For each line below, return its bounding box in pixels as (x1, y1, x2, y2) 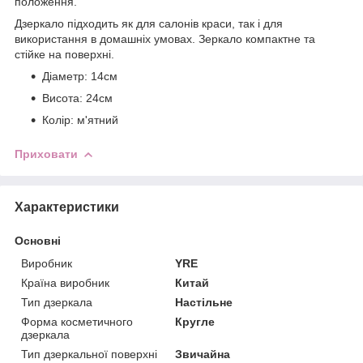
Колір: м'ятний (42, 113, 118, 126)
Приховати (15, 147, 78, 160)
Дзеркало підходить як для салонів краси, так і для (15, 16, 283, 30)
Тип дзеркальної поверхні (21, 347, 157, 361)
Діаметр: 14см (42, 69, 117, 83)
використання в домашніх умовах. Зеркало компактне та (15, 32, 315, 45)
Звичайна (175, 347, 231, 361)
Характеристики (15, 199, 119, 214)
